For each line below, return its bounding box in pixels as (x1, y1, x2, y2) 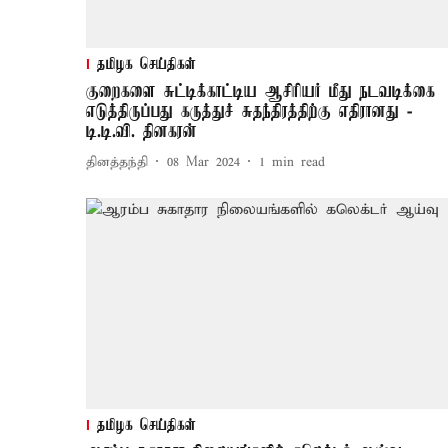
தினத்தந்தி (86, 153, 148, 171)
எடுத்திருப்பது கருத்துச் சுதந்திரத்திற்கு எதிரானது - (86, 102, 412, 123)
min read (272, 153, 325, 171)
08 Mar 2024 (167, 153, 240, 171)
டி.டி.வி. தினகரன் (86, 122, 197, 143)
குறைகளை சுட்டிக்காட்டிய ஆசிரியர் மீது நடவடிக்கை (86, 82, 435, 103)
